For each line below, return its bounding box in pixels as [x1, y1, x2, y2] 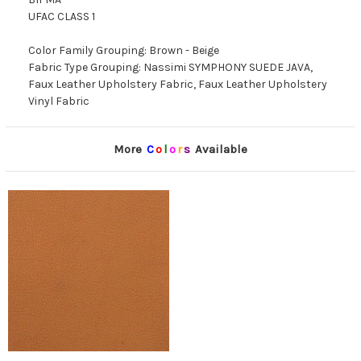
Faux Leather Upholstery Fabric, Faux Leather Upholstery [28, 77, 327, 92]
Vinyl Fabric [28, 94, 89, 109]
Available [192, 142, 247, 157]
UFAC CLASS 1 [28, 10, 95, 24]
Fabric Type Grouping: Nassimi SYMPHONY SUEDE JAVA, [28, 60, 313, 75]
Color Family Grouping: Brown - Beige [28, 44, 219, 58]
